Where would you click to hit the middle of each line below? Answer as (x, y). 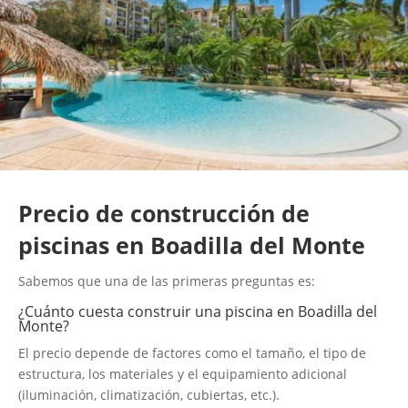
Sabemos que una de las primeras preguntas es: (167, 281)
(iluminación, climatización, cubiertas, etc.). (149, 395)
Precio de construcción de (164, 214)
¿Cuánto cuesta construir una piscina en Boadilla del (198, 312)
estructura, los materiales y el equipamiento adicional (183, 374)
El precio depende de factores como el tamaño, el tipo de (192, 353)
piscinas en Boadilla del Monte (192, 245)
